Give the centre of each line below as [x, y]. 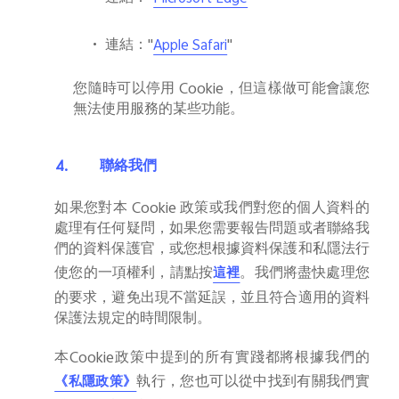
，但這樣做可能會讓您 [297, 90]
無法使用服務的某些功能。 [159, 110]
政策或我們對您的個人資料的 [275, 210]
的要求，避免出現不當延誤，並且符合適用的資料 [212, 300]
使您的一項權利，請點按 [134, 275]
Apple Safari [191, 47]
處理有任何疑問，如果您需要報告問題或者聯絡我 [212, 230]
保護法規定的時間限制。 [133, 320]
